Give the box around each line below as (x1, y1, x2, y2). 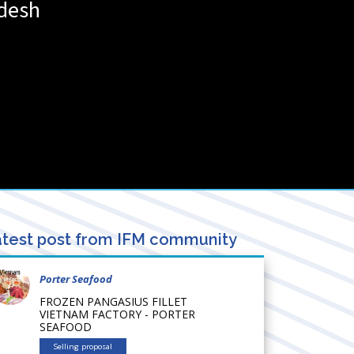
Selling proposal (54, 341, 112, 352)
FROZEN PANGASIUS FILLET (40, 293, 187, 309)
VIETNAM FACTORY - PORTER (40, 306, 195, 322)
